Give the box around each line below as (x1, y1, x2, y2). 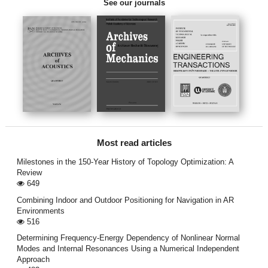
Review (16, 168, 42, 178)
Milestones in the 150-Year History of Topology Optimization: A (16, 157, 233, 167)
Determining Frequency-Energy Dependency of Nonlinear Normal (16, 233, 240, 242)
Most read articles (96, 138, 172, 148)
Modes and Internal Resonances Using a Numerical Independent (16, 243, 239, 253)
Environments (16, 206, 65, 215)
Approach (16, 254, 50, 264)
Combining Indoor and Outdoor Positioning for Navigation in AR (16, 195, 234, 205)
